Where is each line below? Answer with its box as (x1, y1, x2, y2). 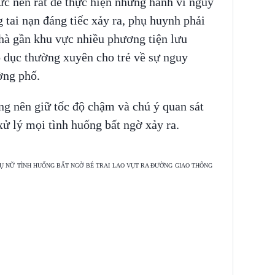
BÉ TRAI (85, 162, 110, 169)
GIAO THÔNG (174, 162, 212, 169)
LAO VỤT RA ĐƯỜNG (112, 162, 172, 169)
